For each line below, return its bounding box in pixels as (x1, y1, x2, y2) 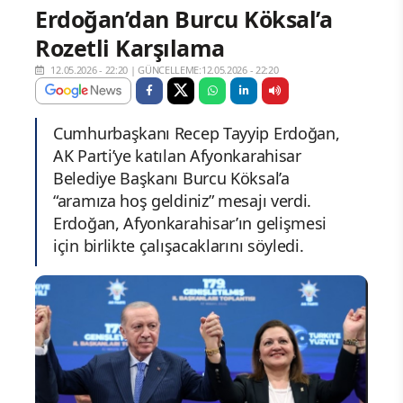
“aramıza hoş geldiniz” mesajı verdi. (53, 189, 312, 211)
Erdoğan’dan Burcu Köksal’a (35, 3, 332, 34)
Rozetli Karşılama (35, 31, 225, 63)
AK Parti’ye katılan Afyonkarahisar (53, 144, 301, 166)
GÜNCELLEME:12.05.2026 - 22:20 (138, 62, 279, 76)
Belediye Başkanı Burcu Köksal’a (53, 166, 290, 189)
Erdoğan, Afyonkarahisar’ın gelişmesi (53, 211, 327, 234)
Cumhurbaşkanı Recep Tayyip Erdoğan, (53, 121, 340, 144)
